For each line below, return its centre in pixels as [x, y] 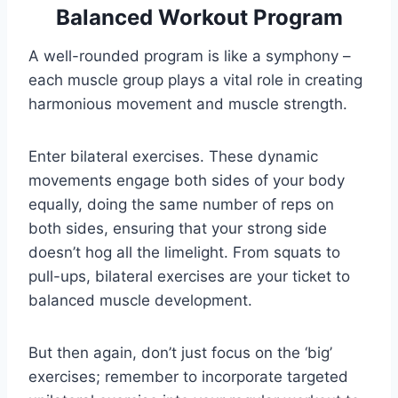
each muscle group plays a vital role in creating [195, 80]
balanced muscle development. [140, 301]
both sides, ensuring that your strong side [178, 229]
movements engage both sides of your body [187, 181]
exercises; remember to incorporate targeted [188, 377]
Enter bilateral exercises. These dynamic [173, 157]
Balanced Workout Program [199, 18]
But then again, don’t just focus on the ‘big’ [180, 353]
